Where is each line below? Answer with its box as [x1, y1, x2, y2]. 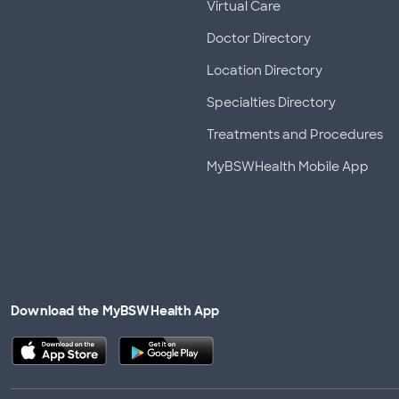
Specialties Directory [207, 94, 336, 110]
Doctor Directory [207, 30, 311, 46]
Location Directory [207, 62, 322, 78]
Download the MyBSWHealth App [11, 303, 220, 319]
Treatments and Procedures [207, 126, 383, 142]
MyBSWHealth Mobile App [207, 159, 369, 175]
